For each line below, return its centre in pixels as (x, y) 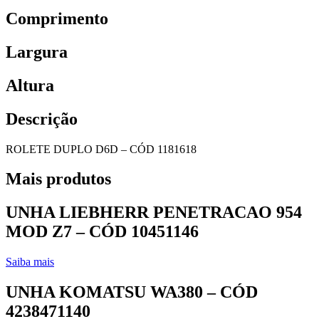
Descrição (42, 119)
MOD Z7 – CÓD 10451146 (102, 232)
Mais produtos (58, 179)
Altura (30, 85)
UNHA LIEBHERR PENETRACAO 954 (154, 213)
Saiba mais (30, 262)
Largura (37, 52)
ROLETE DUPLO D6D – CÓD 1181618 (101, 149)
